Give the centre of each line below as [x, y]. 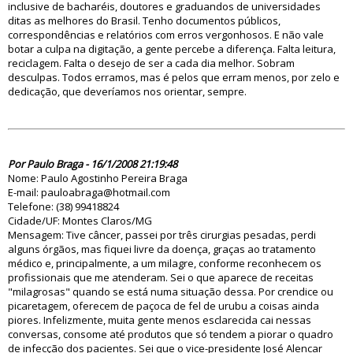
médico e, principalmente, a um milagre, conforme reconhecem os [165, 263]
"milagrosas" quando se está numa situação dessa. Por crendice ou [171, 292]
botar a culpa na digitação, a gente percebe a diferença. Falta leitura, [172, 49]
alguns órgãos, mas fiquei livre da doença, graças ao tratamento [162, 249]
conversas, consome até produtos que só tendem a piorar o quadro [171, 334]
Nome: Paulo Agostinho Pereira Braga [98, 178]
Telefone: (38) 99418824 [63, 206]
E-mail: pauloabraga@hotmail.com [89, 192]
